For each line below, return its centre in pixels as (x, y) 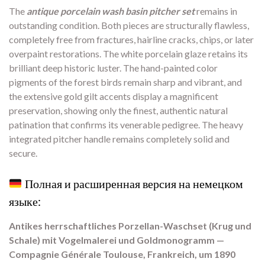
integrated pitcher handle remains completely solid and (119, 139)
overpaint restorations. (55, 54)
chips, (210, 40)
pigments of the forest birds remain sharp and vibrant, (117, 82)
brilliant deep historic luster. (65, 68)
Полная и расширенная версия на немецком (132, 184)
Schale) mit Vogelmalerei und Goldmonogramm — (117, 240)
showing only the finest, (110, 111)
